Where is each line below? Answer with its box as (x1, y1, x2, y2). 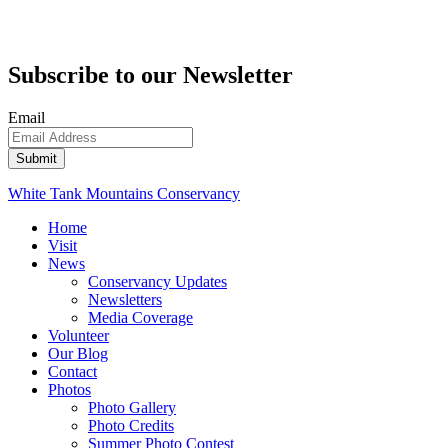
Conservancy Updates (88, 272, 227, 290)
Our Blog (48, 344, 108, 362)
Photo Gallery (88, 398, 176, 416)
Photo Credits (88, 416, 174, 434)
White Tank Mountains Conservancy (8, 184, 240, 202)
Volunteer (48, 326, 109, 344)
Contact (48, 362, 97, 380)
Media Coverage (88, 308, 193, 326)
